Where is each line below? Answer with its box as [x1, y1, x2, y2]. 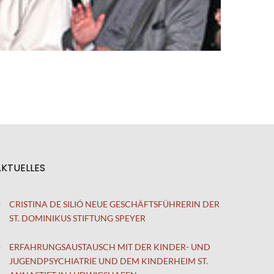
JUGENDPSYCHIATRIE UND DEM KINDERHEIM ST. [9, 255, 208, 266]
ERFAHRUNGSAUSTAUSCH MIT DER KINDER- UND [9, 241, 210, 252]
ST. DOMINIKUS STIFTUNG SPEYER [9, 212, 146, 223]
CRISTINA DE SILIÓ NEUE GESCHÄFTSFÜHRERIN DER [9, 198, 220, 209]
